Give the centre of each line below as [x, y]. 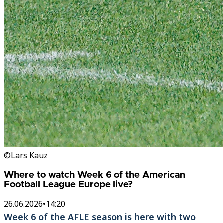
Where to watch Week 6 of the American [95, 175]
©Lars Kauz [26, 155]
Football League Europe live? [68, 184]
